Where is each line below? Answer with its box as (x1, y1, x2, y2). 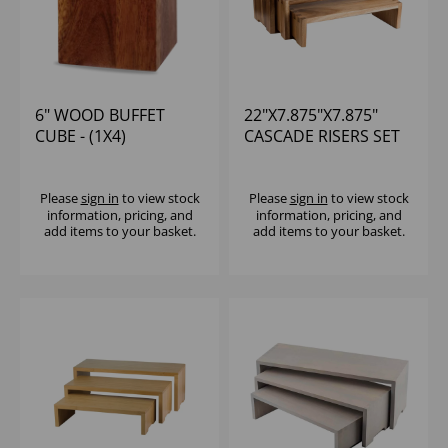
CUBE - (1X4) (35, 125, 126, 148)
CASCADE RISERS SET (244, 125, 400, 148)
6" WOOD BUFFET (35, 104, 165, 127)
